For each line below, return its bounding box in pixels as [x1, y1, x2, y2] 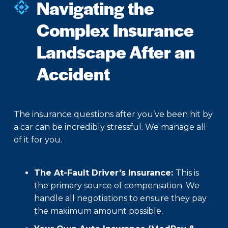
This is [176, 168, 199, 178]
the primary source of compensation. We [34, 181, 199, 191]
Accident [37, 61, 110, 86]
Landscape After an [37, 39, 195, 64]
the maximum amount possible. [34, 206, 163, 216]
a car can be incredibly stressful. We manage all [14, 122, 206, 132]
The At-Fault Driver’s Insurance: [34, 168, 176, 178]
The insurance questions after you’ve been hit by [14, 109, 213, 120]
